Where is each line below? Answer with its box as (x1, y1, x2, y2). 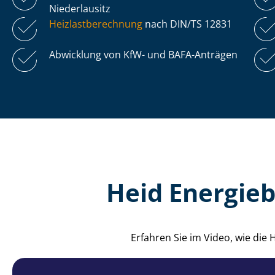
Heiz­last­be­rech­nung (49, 17, 142, 31)
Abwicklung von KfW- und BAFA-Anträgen (49, 47, 238, 61)
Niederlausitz (49, 1, 110, 15)
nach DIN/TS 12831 (142, 17, 232, 31)
